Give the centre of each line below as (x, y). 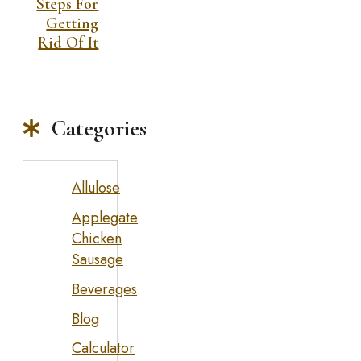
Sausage (98, 259)
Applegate (105, 217)
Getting (73, 24)
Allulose (96, 188)
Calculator (103, 349)
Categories (100, 128)
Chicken (97, 238)
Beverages (104, 289)
